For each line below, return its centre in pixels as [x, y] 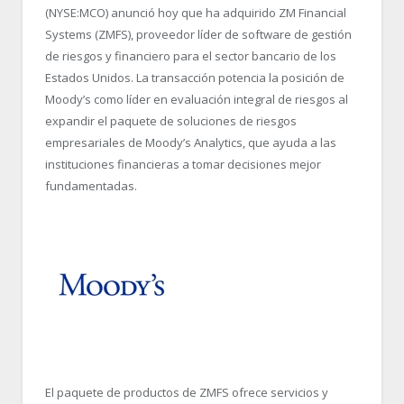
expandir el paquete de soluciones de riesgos [171, 121]
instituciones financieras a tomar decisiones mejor [183, 164]
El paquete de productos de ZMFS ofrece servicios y [187, 393]
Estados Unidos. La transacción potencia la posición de [195, 78]
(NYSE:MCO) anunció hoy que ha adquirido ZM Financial [196, 13]
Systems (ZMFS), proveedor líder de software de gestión [198, 34]
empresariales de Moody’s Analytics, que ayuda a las [191, 142]
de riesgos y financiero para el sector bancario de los [191, 56]
